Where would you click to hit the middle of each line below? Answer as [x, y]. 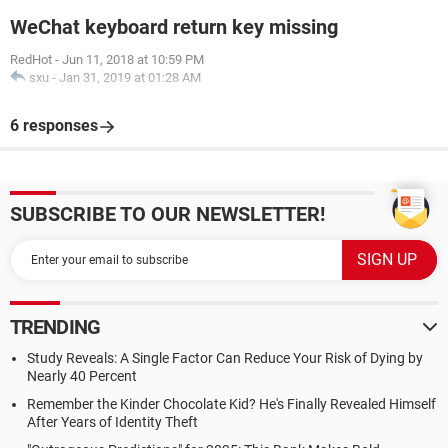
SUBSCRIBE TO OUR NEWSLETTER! [167, 214]
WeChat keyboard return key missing [174, 27]
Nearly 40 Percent [82, 376]
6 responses [54, 125]
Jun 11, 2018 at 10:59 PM [133, 59]
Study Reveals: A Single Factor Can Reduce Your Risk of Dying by [225, 358]
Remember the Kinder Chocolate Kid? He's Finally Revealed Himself [231, 404]
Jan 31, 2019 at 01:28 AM [130, 77]
